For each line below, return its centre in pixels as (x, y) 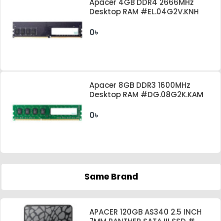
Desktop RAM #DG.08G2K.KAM (147, 94)
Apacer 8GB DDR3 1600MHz (140, 85)
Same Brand (111, 177)
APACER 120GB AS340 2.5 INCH (146, 212)
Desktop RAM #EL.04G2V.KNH (144, 11)
